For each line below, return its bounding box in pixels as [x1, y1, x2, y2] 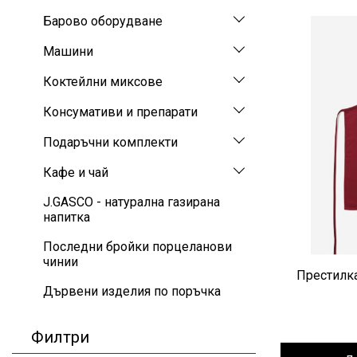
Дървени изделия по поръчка [43, 284, 221, 300]
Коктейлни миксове [43, 73, 163, 89]
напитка [43, 210, 90, 226]
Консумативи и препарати [43, 104, 198, 120]
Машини [43, 43, 93, 59]
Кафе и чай [43, 164, 108, 180]
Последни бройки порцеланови [43, 239, 232, 255]
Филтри [31, 328, 89, 347]
